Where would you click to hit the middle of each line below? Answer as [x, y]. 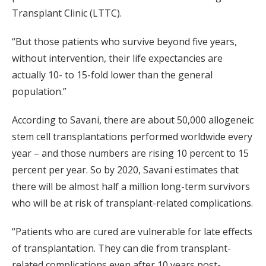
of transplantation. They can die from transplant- [121, 248]
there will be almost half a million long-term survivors [131, 187]
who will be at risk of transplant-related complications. [132, 203]
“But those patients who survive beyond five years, [124, 42]
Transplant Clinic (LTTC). [67, 13]
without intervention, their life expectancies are [117, 58]
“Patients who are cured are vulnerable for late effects [132, 232]
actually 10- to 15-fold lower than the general [112, 75]
